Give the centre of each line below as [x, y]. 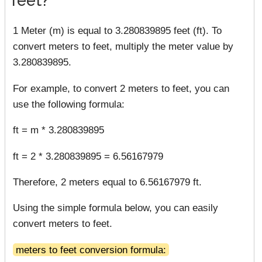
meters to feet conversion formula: [91, 249]
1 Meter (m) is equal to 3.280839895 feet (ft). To [117, 31]
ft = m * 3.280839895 [58, 130]
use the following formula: [69, 104]
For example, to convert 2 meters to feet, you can [121, 88]
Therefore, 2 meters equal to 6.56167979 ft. [107, 182]
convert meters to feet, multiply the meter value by [123, 46]
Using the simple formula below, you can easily [116, 208]
